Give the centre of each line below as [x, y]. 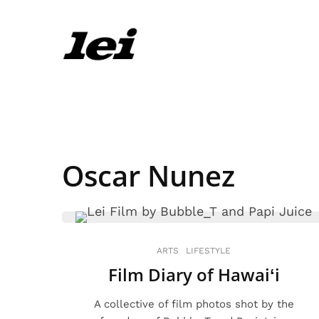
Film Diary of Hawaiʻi [194, 274]
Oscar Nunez [148, 175]
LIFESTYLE [208, 250]
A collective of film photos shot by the [194, 304]
